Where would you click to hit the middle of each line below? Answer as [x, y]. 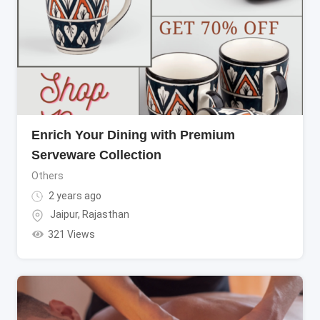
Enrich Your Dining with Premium [133, 135]
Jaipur [64, 215]
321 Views [71, 234]
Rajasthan [106, 215]
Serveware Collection [96, 155]
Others [47, 175]
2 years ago [74, 195]
